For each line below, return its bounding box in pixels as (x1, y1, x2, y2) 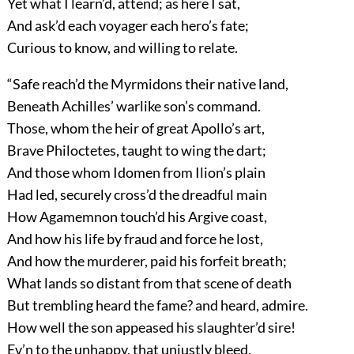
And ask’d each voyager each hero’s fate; (6, 17, 249, 35)
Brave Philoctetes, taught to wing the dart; (6, 141, 266, 160)
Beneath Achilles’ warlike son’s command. (6, 97, 261, 115)
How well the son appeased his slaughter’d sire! (6, 318, 296, 337)
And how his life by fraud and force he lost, (6, 230, 263, 248)
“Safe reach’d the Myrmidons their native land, (6, 75, 288, 93)
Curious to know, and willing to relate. (6, 39, 238, 57)
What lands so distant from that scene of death (6, 274, 292, 292)
